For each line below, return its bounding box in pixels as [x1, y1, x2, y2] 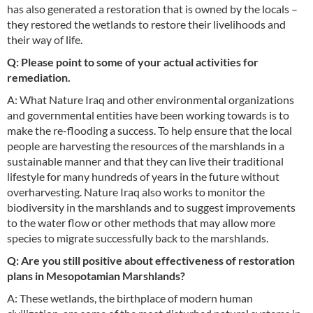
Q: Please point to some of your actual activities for [7, 55, 259, 69]
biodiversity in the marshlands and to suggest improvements [7, 201, 296, 214]
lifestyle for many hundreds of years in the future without [7, 170, 279, 184]
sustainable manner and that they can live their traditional [7, 154, 284, 168]
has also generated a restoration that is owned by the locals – [7, 2, 298, 16]
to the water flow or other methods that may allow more [7, 216, 275, 230]
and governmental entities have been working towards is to [7, 108, 289, 122]
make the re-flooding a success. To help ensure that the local [7, 124, 292, 138]
